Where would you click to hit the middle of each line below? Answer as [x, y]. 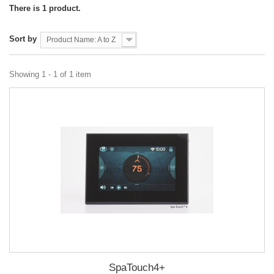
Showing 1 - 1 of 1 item [50, 75]
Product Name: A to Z [81, 40]
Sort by [23, 39]
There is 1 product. [45, 9]
